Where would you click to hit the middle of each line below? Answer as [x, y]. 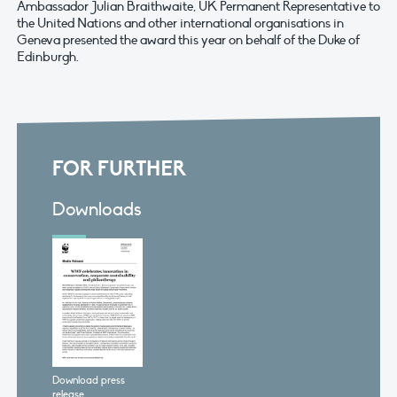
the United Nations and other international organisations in [180, 23]
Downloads [97, 209]
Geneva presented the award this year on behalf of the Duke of [188, 40]
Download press [88, 381]
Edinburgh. [48, 57]
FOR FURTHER [119, 168]
